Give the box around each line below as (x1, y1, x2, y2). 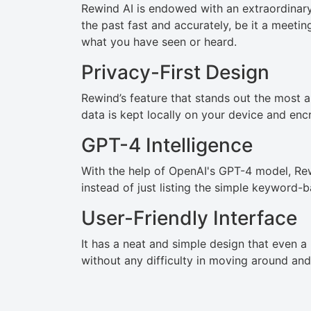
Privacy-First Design (81, 60, 274, 84)
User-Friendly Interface (81, 206, 297, 230)
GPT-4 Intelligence (81, 133, 253, 157)
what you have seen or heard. (81, 35, 237, 49)
